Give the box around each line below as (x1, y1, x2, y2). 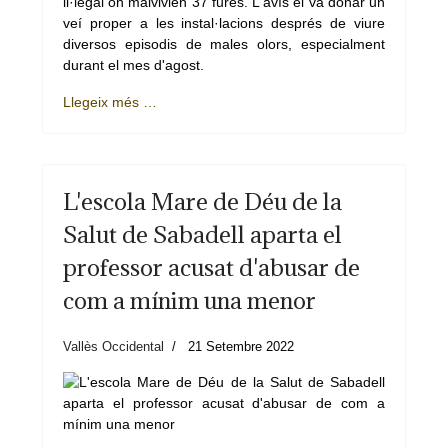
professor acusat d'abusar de (63, 252, 360, 282)
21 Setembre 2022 (188, 339, 294, 354)
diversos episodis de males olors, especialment (63, 36, 385, 52)
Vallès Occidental (63, 339, 164, 354)
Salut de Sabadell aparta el (63, 219, 342, 249)
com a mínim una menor (63, 285, 316, 315)
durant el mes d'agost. (63, 57, 204, 73)
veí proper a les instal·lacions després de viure (63, 15, 385, 31)
